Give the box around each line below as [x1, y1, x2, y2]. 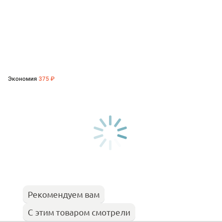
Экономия [8, 75, 39, 83]
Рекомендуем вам [28, 189, 100, 200]
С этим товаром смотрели [28, 207, 130, 218]
